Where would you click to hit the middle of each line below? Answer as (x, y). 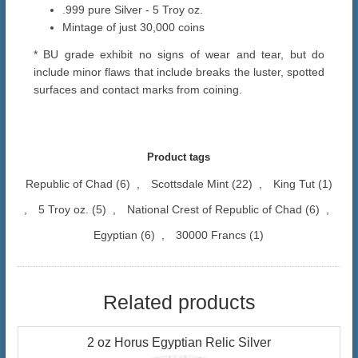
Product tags (179, 157)
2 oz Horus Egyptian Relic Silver (179, 343)
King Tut (294, 184)
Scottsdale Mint (189, 184)
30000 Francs (211, 235)
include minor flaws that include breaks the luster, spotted (179, 72)
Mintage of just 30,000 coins (133, 28)
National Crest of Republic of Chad (214, 210)
